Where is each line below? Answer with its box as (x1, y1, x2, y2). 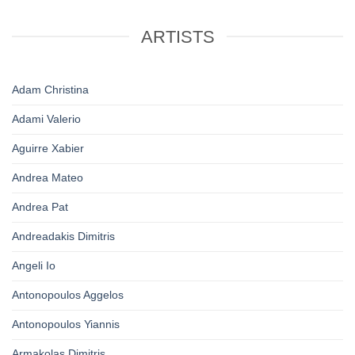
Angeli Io (12, 259, 55, 273)
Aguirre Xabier (12, 142, 84, 155)
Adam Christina (12, 83, 89, 97)
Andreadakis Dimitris (12, 230, 115, 243)
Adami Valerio (12, 113, 81, 126)
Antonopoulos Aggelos (12, 288, 124, 302)
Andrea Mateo (12, 171, 83, 185)
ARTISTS (140, 26, 215, 47)
